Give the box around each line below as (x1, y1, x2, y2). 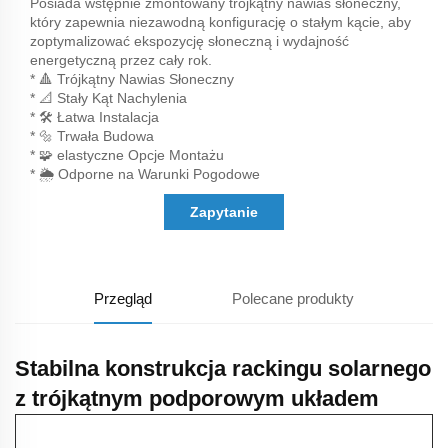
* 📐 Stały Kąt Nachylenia (30, 89, 187, 106)
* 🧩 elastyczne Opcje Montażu (30, 146, 224, 163)
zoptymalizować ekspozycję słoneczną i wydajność (30, 32, 349, 49)
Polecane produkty (231, 289, 354, 307)
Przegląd (94, 289, 153, 307)
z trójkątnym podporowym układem (15, 385, 379, 411)
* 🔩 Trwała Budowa (30, 127, 154, 144)
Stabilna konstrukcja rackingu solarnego (15, 355, 431, 381)
